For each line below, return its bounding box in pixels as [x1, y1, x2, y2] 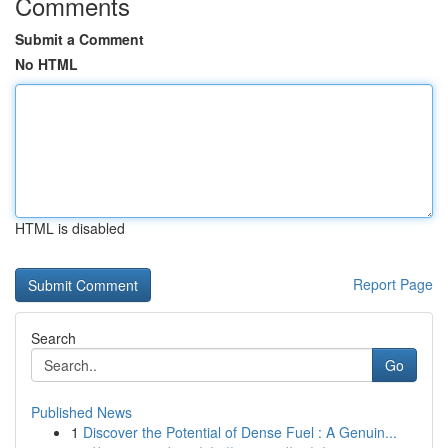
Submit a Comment [15, 29, 144, 49]
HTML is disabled [15, 218, 125, 238]
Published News [31, 402, 132, 422]
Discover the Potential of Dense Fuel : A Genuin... [83, 422, 397, 442]
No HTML [15, 54, 78, 74]
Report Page [353, 274, 433, 294]
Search [31, 328, 76, 348]
